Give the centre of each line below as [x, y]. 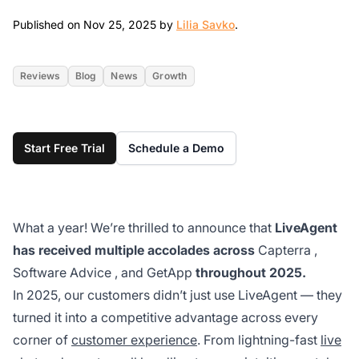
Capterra [284, 250]
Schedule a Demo [176, 147]
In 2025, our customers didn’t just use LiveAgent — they [177, 294]
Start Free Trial [65, 147]
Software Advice [62, 272]
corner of [42, 339]
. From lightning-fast [259, 339]
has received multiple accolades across [134, 250]
